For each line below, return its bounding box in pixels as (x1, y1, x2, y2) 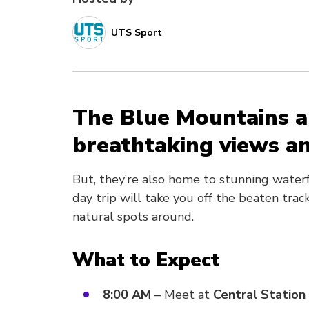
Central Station (213, 286, 306, 303)
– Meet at (151, 286, 213, 303)
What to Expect (72, 247, 219, 273)
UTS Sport (111, 26, 162, 39)
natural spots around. (72, 208, 194, 225)
